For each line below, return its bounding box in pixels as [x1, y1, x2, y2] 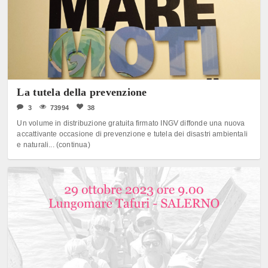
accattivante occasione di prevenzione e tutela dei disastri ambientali [17, 130, 248, 139]
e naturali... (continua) [17, 141, 90, 150]
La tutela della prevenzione [17, 86, 147, 99]
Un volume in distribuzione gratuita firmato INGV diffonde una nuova [17, 119, 245, 128]
